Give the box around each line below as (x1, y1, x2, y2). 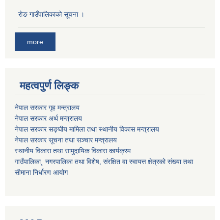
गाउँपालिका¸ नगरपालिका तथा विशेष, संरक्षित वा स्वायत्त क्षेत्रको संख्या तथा (15, 158, 193, 166)
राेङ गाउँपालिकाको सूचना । (18, 10, 84, 18)
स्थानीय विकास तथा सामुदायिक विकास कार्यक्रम (15, 147, 131, 155)
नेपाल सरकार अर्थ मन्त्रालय (15, 114, 82, 123)
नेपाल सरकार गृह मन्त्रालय (15, 104, 80, 112)
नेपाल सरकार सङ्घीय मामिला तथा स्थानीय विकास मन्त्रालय (15, 125, 159, 134)
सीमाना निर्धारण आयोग (15, 168, 68, 177)
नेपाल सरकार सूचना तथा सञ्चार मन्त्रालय (15, 136, 117, 144)
